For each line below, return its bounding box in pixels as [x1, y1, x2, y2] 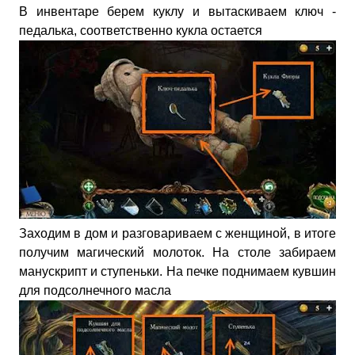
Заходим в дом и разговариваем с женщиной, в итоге [19, 227, 336, 240]
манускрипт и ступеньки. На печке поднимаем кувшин [19, 265, 336, 278]
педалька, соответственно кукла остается [19, 24, 262, 37]
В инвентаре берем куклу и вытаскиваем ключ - [19, 5, 336, 18]
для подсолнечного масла [19, 284, 171, 297]
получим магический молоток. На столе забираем [19, 246, 336, 259]
